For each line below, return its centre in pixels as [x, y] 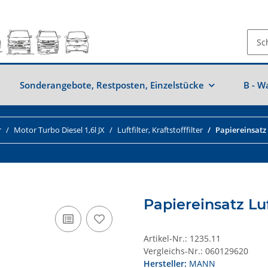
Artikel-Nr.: [167, 238]
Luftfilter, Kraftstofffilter [160, 130]
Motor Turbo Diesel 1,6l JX [59, 130]
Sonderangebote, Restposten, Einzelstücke [112, 85]
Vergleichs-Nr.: [173, 251]
